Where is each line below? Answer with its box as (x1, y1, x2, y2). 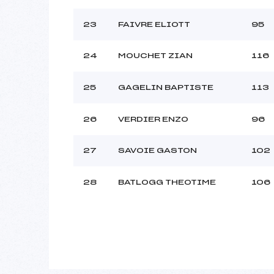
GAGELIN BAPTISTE (118, 83, 213, 91)
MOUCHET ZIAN (118, 51, 193, 59)
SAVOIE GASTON (118, 146, 197, 154)
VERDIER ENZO (118, 115, 188, 123)
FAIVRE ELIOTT (118, 20, 190, 28)
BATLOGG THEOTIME (118, 178, 216, 186)
